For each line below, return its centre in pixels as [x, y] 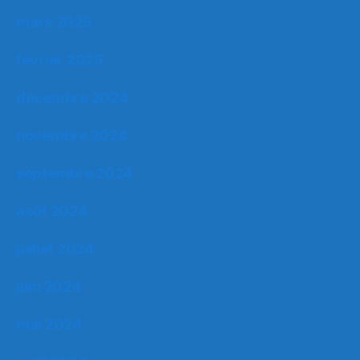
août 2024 [52, 211]
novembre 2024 [72, 135]
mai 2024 [49, 324]
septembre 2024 [75, 173]
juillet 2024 [55, 248]
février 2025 [60, 59]
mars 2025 [54, 22]
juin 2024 [49, 286]
